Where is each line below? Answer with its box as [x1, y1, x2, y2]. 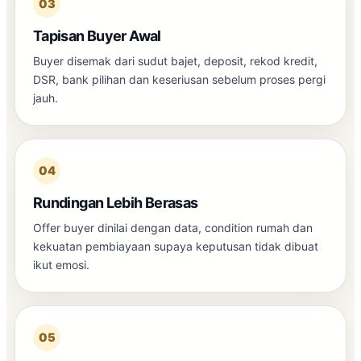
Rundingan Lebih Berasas [33, 193, 198, 211]
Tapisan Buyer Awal [33, 27, 161, 44]
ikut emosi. [33, 257, 89, 272]
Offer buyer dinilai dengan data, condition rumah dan [33, 220, 313, 234]
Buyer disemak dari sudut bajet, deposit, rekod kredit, [33, 53, 317, 68]
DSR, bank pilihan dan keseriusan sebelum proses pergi [33, 72, 326, 86]
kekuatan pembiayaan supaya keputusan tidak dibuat [33, 239, 318, 253]
